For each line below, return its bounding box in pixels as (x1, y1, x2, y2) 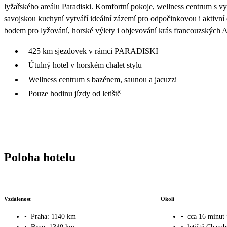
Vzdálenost (4, 196, 31, 202)
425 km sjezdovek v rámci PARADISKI (28, 46, 158, 55)
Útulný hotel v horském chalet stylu (28, 60, 142, 69)
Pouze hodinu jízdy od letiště (28, 89, 121, 98)
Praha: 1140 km (31, 212, 76, 220)
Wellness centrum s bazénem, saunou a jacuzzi (28, 74, 177, 84)
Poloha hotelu (4, 150, 75, 164)
